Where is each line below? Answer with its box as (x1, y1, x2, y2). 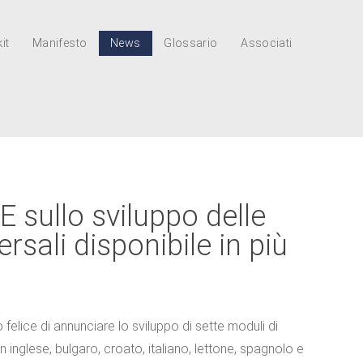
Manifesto (32, 36, 88, 50)
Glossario (164, 36, 218, 50)
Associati (241, 36, 293, 50)
